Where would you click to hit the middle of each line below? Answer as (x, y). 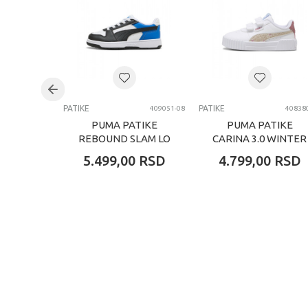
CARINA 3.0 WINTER (260, 139)
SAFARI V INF (260, 152)
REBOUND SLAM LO (124, 139)
